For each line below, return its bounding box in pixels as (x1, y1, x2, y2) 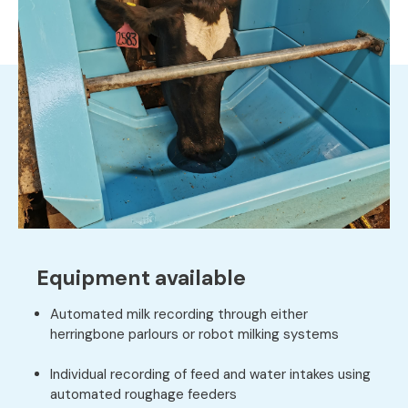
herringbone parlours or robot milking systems (50, 325, 339, 343)
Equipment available (36, 264, 246, 291)
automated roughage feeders (50, 385, 237, 403)
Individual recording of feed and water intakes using (50, 365, 371, 383)
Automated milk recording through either (50, 305, 308, 323)
